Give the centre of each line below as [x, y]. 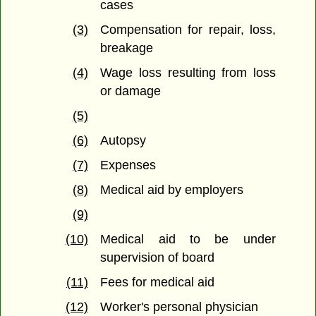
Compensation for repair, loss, [188, 30]
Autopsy [123, 141]
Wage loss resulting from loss [188, 73]
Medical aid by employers [172, 190]
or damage [131, 91]
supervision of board [158, 258]
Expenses [128, 165]
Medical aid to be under [188, 239]
